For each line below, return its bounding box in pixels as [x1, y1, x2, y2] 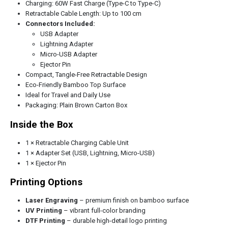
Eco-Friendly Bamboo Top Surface [25, 80, 126, 89]
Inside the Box [10, 119, 73, 130]
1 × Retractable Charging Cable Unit [25, 138, 129, 147]
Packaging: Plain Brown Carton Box [25, 101, 127, 109]
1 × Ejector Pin [25, 159, 66, 167]
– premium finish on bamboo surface [77, 196, 189, 205]
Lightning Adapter [40, 40, 94, 48]
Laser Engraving [25, 196, 78, 205]
